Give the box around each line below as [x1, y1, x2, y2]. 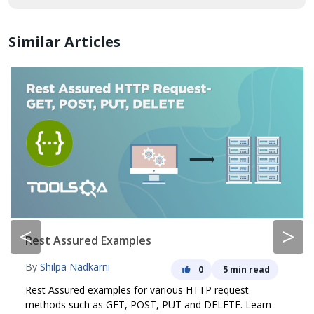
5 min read [223, 263, 270, 275]
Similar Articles [8, 32, 121, 52]
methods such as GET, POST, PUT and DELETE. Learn [25, 297, 271, 311]
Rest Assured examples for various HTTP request [25, 282, 249, 296]
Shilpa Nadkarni [40, 259, 110, 273]
